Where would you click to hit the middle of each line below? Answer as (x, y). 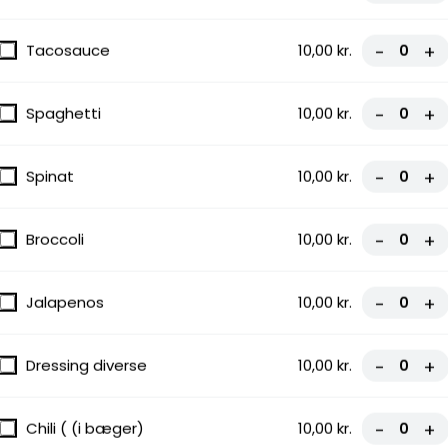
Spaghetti (63, 113)
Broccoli (55, 239)
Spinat (50, 176)
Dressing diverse (86, 365)
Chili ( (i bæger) (85, 428)
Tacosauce (68, 50)
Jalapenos (65, 302)
